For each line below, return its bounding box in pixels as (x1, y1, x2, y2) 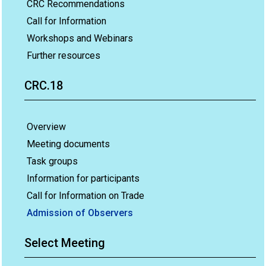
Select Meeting (24, 236, 105, 250)
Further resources (27, 50, 100, 61)
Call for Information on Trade (27, 190, 144, 201)
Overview (27, 121, 66, 132)
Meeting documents (27, 138, 110, 150)
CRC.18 (24, 78, 63, 93)
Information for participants (27, 173, 140, 184)
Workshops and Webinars (27, 33, 133, 44)
